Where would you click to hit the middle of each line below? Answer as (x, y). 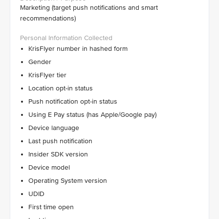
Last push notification (60, 141)
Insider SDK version (58, 154)
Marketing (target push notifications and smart (89, 8)
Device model (49, 167)
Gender (40, 62)
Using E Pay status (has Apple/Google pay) (92, 115)
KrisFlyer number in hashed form (78, 49)
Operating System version (68, 181)
